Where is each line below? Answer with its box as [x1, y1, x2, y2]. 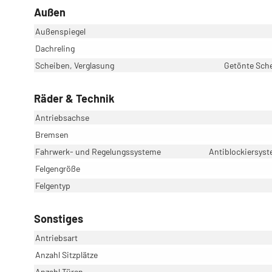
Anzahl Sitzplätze [35, 249, 98, 260]
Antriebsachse [35, 112, 89, 123]
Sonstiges [34, 211, 83, 225]
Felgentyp [35, 180, 70, 191]
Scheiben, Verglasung [35, 59, 114, 70]
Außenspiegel [35, 25, 86, 36]
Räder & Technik [34, 91, 115, 105]
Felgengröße [35, 163, 80, 174]
